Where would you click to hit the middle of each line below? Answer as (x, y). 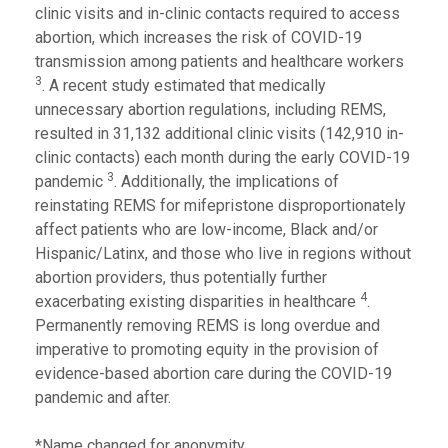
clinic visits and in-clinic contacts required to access (217, 13)
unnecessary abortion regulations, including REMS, (210, 109)
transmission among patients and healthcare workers (219, 61)
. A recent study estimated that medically (184, 85)
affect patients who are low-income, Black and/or (206, 229)
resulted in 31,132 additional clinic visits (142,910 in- (219, 133)
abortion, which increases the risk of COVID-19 (198, 37)
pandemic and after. (103, 397)
